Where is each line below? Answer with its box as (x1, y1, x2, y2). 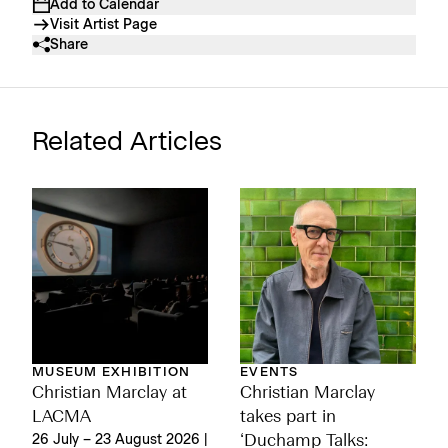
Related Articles (32, 128, 222, 155)
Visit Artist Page (50, 17, 157, 32)
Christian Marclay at (32, 384, 187, 402)
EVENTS (240, 365, 299, 379)
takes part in (240, 408, 336, 426)
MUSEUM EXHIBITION (32, 365, 191, 379)
